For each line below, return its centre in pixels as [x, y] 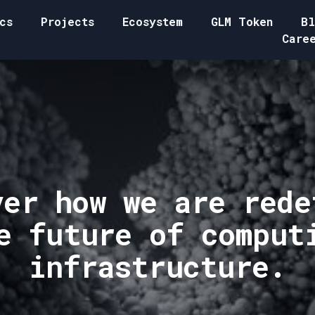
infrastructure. [157, 266]
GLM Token [242, 21]
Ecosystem [153, 21]
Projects [67, 21]
